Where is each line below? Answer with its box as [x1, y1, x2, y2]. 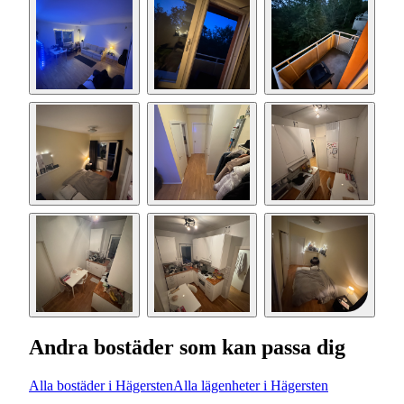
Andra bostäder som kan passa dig [29, 335, 345, 359]
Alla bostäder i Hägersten [29, 377, 173, 393]
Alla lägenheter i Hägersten [173, 377, 328, 393]
